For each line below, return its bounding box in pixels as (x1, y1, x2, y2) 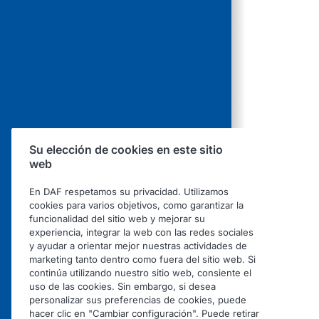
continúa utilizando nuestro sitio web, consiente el (29, 267, 251, 279)
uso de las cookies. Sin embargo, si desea (29, 281, 216, 293)
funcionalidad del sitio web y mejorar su (29, 213, 205, 225)
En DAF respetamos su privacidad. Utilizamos (29, 186, 229, 198)
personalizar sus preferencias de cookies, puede (29, 294, 246, 306)
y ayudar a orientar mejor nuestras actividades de (29, 240, 247, 252)
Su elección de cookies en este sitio (29, 142, 223, 157)
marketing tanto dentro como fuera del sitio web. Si (29, 253, 256, 266)
